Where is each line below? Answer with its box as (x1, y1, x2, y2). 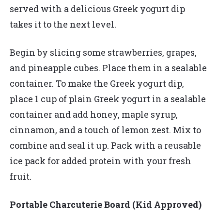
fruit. (10, 170, 35, 183)
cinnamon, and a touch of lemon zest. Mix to (10, 124, 201, 136)
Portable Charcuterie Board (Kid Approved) (10, 199, 203, 211)
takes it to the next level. (10, 18, 118, 31)
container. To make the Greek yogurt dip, (10, 77, 184, 90)
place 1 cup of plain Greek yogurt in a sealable (10, 93, 206, 105)
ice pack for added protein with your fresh (10, 155, 191, 167)
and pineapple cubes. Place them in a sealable (10, 62, 207, 74)
